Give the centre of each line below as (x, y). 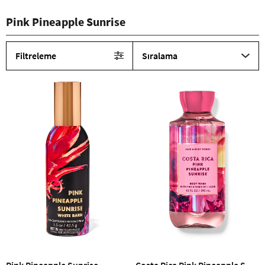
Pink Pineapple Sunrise (66, 21)
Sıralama (160, 56)
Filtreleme (36, 56)
